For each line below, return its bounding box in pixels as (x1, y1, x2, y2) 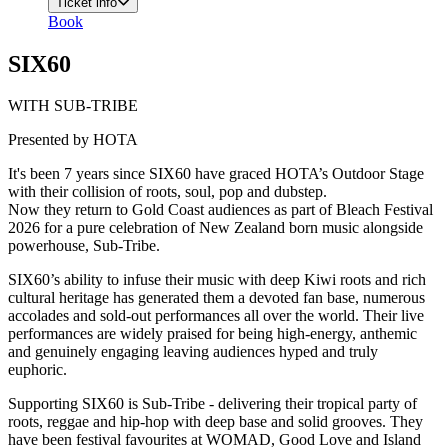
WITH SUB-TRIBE (8, 97, 138, 115)
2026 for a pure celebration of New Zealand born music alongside (8, 219, 423, 237)
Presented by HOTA (8, 131, 138, 149)
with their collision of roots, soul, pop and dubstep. (8, 183, 327, 201)
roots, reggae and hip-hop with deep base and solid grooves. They (8, 413, 423, 431)
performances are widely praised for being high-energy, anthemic (8, 325, 417, 343)
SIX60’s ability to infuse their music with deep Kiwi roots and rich (8, 271, 426, 289)
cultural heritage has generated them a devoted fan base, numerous (8, 289, 425, 307)
